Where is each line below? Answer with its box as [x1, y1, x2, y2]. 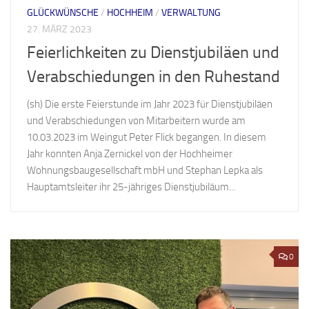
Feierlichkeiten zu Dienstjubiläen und [27, 43, 279, 63]
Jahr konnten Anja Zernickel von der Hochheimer [27, 148, 232, 161]
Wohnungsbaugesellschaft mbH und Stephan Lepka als [27, 164, 263, 177]
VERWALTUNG [161, 6, 221, 19]
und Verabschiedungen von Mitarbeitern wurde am [27, 114, 246, 128]
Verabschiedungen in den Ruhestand [27, 67, 280, 87]
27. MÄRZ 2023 [27, 23, 92, 35]
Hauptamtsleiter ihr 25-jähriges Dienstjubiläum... [27, 181, 235, 194]
